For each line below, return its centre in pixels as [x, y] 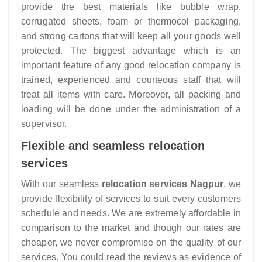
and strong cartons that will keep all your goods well [131, 36]
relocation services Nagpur [163, 184]
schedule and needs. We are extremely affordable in [131, 213]
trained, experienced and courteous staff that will [131, 80]
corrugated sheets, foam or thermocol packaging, [131, 21]
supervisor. [44, 124]
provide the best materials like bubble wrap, [131, 7]
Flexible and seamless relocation [113, 146]
